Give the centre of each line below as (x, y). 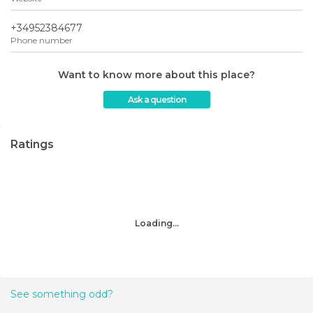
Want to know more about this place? (156, 74)
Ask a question (156, 99)
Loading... (159, 223)
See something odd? (62, 294)
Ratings (32, 144)
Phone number (42, 40)
